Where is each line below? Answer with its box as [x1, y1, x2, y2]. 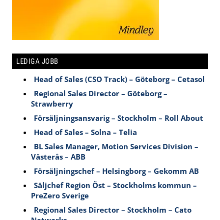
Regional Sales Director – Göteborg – [34, 88, 168, 99]
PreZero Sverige [31, 191, 89, 201]
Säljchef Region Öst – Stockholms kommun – [34, 180, 197, 191]
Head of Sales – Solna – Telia [34, 127, 137, 137]
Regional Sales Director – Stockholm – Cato [34, 205, 192, 215]
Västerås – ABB [31, 152, 86, 162]
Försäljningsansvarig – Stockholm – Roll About [34, 113, 204, 123]
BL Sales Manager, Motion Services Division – [34, 141, 199, 152]
